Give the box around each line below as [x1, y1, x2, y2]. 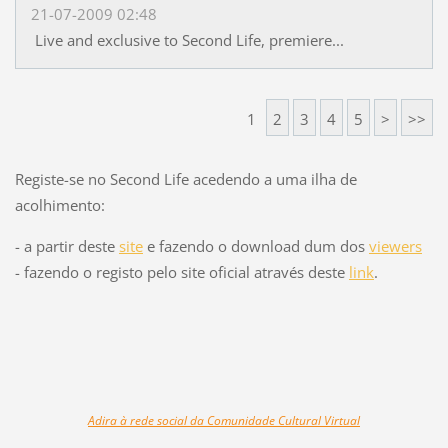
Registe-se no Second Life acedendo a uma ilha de [14, 168, 357, 189]
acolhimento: [14, 194, 105, 215]
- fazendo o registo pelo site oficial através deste [14, 261, 349, 282]
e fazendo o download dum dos [142, 235, 369, 256]
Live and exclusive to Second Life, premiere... [30, 30, 344, 50]
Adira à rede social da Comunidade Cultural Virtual [88, 411, 360, 429]
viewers [368, 235, 422, 256]
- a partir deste [14, 235, 119, 256]
